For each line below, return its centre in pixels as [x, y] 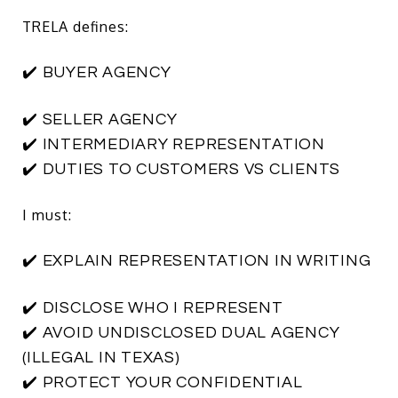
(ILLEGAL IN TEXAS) [101, 357]
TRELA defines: [76, 26]
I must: [47, 215]
